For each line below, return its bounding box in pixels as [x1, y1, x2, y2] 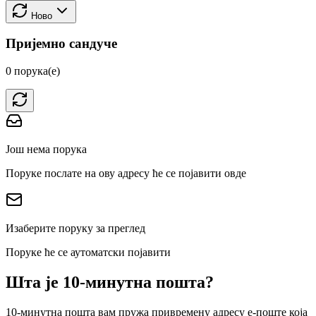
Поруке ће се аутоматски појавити [6, 246, 171, 259]
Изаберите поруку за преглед [6, 222, 145, 235]
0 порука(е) [6, 65, 60, 78]
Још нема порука [6, 143, 87, 156]
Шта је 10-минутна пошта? [6, 273, 214, 292]
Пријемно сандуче [6, 36, 117, 51]
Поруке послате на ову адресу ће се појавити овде [6, 167, 246, 180]
